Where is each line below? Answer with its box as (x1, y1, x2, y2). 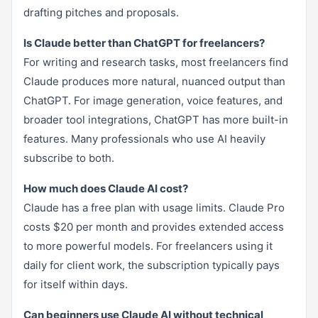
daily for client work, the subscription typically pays (23, 258, 280, 272)
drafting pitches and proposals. (23, 5, 179, 19)
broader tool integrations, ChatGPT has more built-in (23, 112, 288, 126)
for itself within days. (23, 277, 128, 291)
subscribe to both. (23, 150, 114, 165)
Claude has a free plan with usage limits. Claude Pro (23, 200, 285, 214)
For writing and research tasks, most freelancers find (23, 55, 288, 69)
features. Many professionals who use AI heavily (23, 131, 265, 146)
